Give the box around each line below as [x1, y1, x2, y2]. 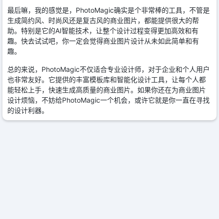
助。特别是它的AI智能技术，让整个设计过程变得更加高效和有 [7, 26, 198, 35]
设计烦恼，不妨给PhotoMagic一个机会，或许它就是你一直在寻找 [7, 96, 210, 105]
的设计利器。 [7, 106, 48, 115]
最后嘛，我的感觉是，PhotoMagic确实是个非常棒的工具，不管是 [7, 6, 210, 15]
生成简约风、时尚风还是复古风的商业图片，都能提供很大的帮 [7, 16, 199, 25]
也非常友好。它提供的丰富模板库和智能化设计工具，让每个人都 [7, 75, 206, 84]
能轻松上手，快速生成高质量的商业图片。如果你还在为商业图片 [7, 86, 206, 94]
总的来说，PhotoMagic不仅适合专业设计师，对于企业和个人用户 [7, 65, 210, 74]
